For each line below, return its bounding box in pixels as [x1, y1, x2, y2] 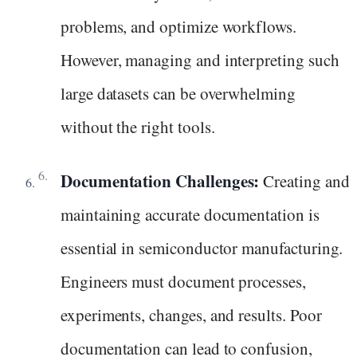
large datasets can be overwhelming [61, 81, 296, 104]
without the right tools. [61, 115, 215, 138]
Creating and [259, 170, 350, 193]
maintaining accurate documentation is [61, 203, 320, 226]
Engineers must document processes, [61, 270, 306, 293]
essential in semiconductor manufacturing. [61, 237, 343, 260]
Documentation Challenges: [61, 169, 260, 194]
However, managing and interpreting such [61, 48, 339, 71]
